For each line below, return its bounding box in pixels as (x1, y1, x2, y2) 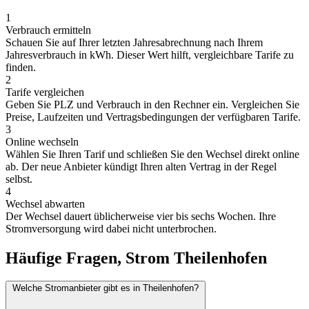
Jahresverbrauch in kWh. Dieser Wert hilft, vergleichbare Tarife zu (6, 48, 294, 61)
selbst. (6, 172, 32, 185)
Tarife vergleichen (6, 86, 84, 98)
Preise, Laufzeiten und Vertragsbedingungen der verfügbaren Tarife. (6, 110, 301, 123)
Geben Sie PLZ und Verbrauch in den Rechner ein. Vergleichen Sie (6, 98, 299, 110)
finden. (6, 61, 36, 73)
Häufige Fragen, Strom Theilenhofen (6, 248, 267, 267)
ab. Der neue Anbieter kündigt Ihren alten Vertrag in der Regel (6, 160, 277, 172)
